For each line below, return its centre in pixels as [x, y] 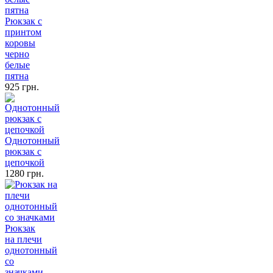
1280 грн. [24, 173]
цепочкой [25, 162]
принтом [23, 32]
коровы [20, 43]
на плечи [23, 239]
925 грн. [22, 87]
